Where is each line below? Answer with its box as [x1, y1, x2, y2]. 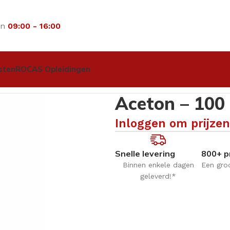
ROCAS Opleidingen [15, 64, 90, 74]
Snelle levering [115, 148, 175, 159]
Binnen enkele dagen [122, 160, 194, 169]
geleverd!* [140, 171, 176, 180]
